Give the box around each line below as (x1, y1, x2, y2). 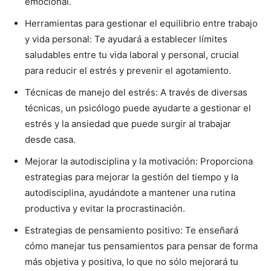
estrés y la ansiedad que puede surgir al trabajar (25, 118, 231, 130)
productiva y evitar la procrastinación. (25, 203, 185, 215)
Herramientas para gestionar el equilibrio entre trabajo (25, 18, 258, 30)
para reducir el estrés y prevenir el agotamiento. (25, 65, 231, 77)
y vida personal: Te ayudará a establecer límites (25, 33, 227, 45)
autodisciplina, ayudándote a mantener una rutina (25, 187, 235, 199)
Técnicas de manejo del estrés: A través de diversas (25, 87, 247, 99)
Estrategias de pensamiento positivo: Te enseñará (25, 224, 238, 237)
